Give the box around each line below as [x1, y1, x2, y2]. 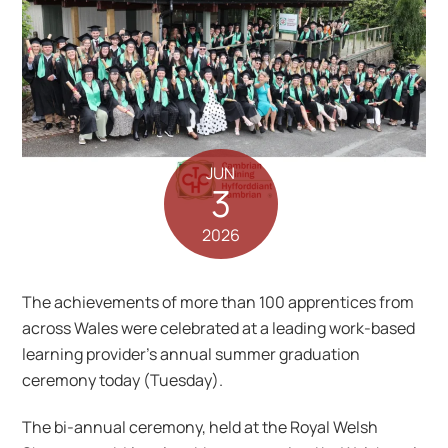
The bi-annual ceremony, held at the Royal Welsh [22, 416, 379, 439]
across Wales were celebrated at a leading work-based [22, 317, 416, 340]
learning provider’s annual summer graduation [22, 343, 361, 366]
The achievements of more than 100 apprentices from [22, 291, 415, 314]
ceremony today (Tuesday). [22, 369, 224, 392]
